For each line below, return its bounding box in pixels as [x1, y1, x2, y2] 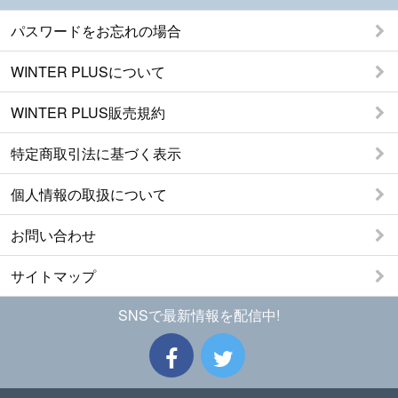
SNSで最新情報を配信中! [118, 305, 280, 326]
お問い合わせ [11, 225, 96, 246]
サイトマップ [11, 266, 96, 287]
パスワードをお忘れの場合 [11, 20, 181, 42]
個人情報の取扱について [11, 184, 167, 205]
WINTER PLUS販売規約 [11, 102, 165, 123]
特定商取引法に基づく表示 [11, 143, 181, 164]
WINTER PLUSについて [11, 61, 165, 83]
